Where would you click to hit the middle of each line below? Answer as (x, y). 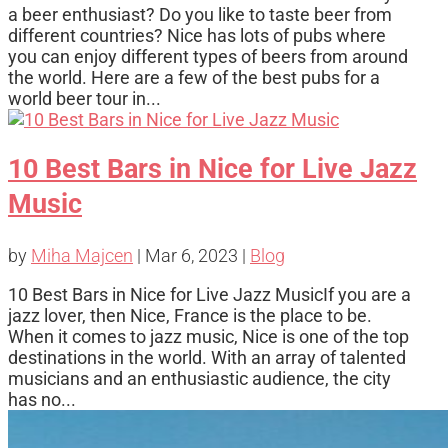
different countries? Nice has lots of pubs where (197, 36)
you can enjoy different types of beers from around (208, 57)
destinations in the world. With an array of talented (207, 357)
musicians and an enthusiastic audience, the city (199, 378)
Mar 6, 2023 (191, 255)
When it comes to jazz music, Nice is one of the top (208, 336)
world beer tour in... (84, 99)
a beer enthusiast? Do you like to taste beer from (200, 15)
